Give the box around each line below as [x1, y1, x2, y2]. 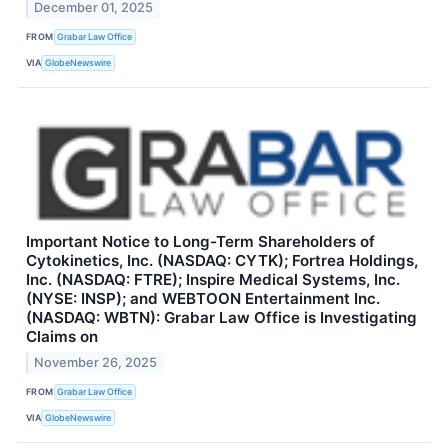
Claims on [26, 326, 98, 346]
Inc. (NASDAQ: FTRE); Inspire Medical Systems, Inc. [26, 269, 400, 289]
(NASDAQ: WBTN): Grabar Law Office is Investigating [26, 307, 417, 327]
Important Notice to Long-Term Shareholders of [26, 231, 375, 251]
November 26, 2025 [34, 354, 158, 370]
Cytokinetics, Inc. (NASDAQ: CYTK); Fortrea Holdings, [26, 250, 418, 270]
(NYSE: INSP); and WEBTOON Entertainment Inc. [26, 288, 380, 308]
